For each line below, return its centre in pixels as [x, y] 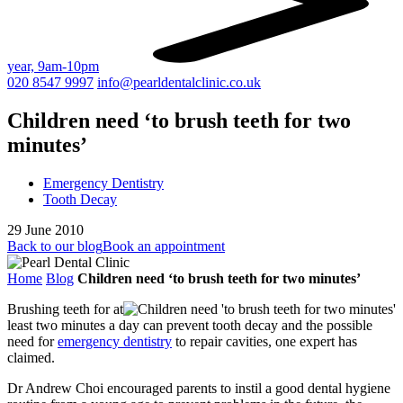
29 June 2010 [45, 229]
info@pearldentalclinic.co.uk [179, 82]
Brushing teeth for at [65, 309]
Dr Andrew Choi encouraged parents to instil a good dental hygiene [199, 388]
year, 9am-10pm [53, 66]
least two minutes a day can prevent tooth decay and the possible [190, 325]
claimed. [31, 357]
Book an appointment [164, 246]
